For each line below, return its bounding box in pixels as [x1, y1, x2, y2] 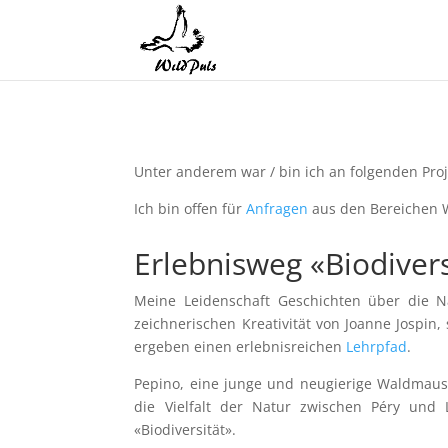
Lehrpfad [346, 337, 408, 357]
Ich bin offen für [134, 198, 247, 218]
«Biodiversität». [134, 420, 249, 440]
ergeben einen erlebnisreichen [134, 337, 347, 357]
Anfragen [246, 198, 309, 218]
